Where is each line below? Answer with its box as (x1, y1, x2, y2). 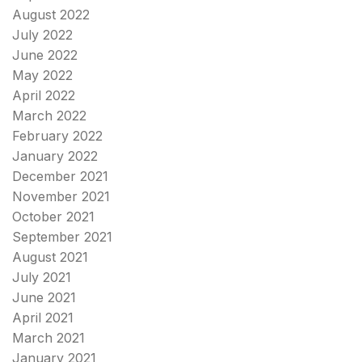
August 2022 (12, 6, 90, 23)
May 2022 (12, 67, 73, 84)
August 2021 (12, 249, 88, 266)
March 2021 (12, 330, 85, 347)
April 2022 (12, 87, 75, 104)
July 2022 (12, 27, 73, 44)
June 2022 (12, 47, 78, 64)
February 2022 (12, 128, 103, 145)
